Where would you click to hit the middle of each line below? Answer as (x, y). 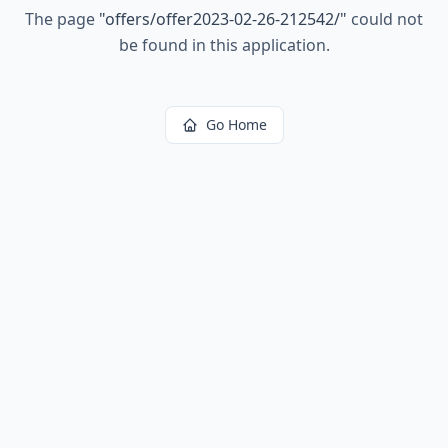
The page (62, 19)
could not (385, 19)
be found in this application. (224, 45)
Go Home (236, 124)
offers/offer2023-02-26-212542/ (222, 19)
